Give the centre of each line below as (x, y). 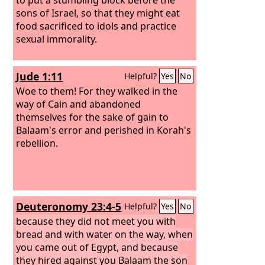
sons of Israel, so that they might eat (98, 13)
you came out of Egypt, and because (97, 247)
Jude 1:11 (40, 76)
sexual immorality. (57, 39)
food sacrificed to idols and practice (96, 26)
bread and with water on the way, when (105, 234)
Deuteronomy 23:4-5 (69, 206)
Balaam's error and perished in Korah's (104, 130)
